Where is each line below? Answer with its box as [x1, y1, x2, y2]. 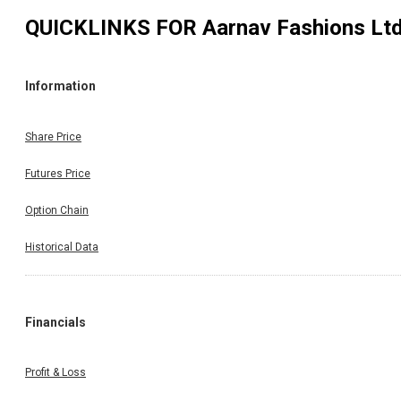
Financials [25, 314, 86, 329]
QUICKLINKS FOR [25, 14, 202, 40]
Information [25, 79, 96, 94]
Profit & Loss [25, 366, 86, 380]
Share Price [25, 130, 81, 143]
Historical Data [25, 240, 98, 253]
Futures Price [25, 166, 90, 180]
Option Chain [25, 203, 89, 217]
